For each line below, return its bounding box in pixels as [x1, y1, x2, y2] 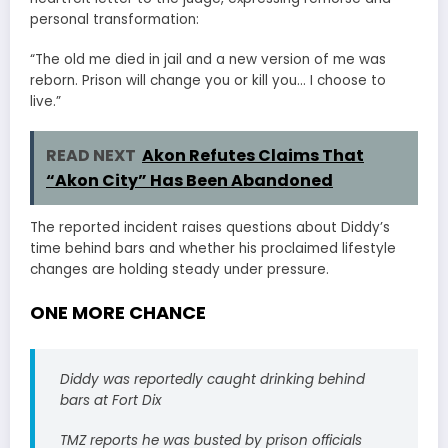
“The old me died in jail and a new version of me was [30, 49, 386, 69]
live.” [30, 91, 61, 111]
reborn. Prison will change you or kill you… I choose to [30, 70, 386, 90]
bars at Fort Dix [60, 390, 161, 410]
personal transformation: [30, 9, 199, 29]
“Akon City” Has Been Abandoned [46, 168, 333, 192]
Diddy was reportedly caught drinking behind [60, 369, 365, 389]
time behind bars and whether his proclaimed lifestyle [30, 238, 396, 258]
